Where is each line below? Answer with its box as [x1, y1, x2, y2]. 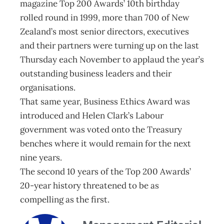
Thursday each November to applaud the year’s [20, 54, 204, 65]
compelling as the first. [20, 194, 109, 205]
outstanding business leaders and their [20, 68, 171, 79]
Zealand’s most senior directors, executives [20, 26, 189, 37]
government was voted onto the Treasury [20, 124, 182, 135]
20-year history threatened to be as [20, 180, 159, 191]
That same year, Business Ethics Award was [20, 96, 190, 107]
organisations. [20, 82, 75, 93]
